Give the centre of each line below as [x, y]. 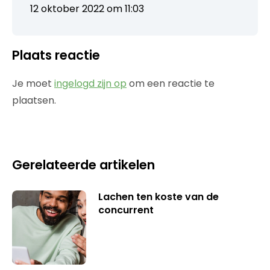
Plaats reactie [56, 55]
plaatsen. [34, 101]
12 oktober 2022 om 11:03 [87, 9]
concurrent [126, 210]
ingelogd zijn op [90, 84]
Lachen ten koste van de [158, 197]
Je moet [33, 84]
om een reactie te [171, 84]
